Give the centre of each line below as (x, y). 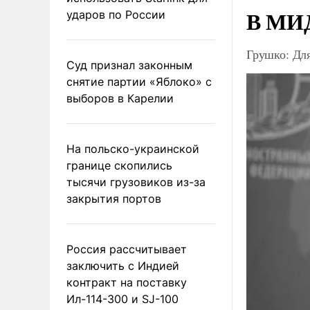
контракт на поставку (127, 282)
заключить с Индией (123, 265)
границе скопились (119, 165)
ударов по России (116, 14)
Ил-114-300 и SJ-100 (122, 299)
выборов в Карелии (120, 98)
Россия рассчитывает (127, 249)
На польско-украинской (133, 148)
